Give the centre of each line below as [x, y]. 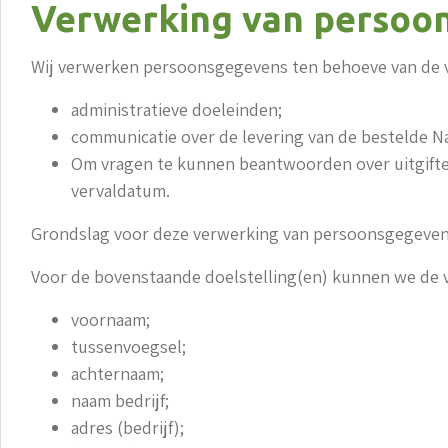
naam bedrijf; [120, 401]
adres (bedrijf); [127, 428]
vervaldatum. [120, 191]
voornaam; [110, 320]
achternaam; [117, 374]
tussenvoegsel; [128, 347]
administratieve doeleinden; [176, 110]
